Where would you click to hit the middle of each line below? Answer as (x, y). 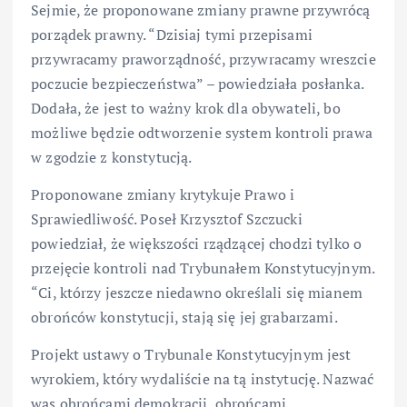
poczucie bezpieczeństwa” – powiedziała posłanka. (197, 83)
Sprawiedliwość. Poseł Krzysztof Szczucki (167, 218)
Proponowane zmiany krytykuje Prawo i (163, 194)
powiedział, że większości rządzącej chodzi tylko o (197, 243)
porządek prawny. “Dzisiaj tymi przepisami (172, 34)
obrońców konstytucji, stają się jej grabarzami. (184, 317)
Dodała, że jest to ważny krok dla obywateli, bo (186, 108)
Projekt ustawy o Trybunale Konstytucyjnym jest (191, 354)
